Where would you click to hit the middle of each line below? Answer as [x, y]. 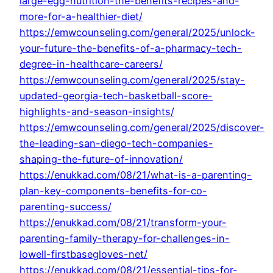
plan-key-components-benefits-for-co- [113, 191]
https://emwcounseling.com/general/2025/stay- [132, 80]
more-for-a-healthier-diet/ [81, 17]
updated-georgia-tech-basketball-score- [116, 96]
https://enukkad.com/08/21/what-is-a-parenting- [136, 175]
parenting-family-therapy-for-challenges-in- [125, 239]
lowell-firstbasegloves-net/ [83, 254]
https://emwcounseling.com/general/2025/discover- [142, 128]
